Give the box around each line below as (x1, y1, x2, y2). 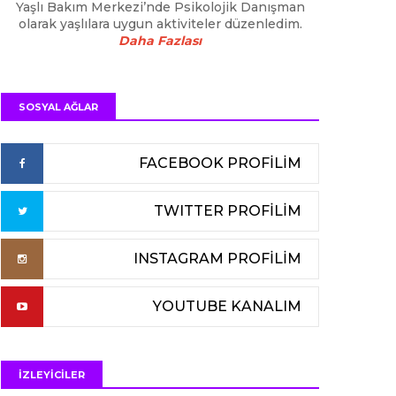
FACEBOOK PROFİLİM (139, 155, 301, 171)
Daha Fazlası (118, 33, 202, 49)
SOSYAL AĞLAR (19, 101, 98, 113)
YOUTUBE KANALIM (153, 298, 301, 315)
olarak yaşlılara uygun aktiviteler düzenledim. (18, 16, 302, 32)
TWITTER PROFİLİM (154, 202, 301, 219)
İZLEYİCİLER (19, 369, 85, 381)
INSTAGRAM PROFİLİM (133, 250, 301, 267)
